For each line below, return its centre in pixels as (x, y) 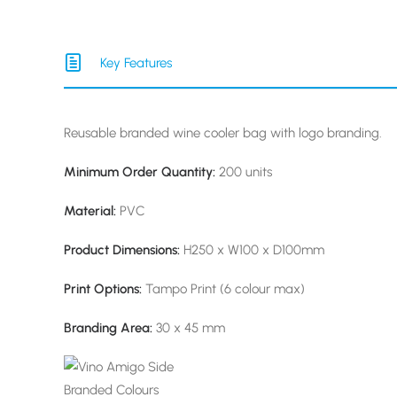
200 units (244, 172)
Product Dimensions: (124, 250)
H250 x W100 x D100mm (254, 250)
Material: (90, 211)
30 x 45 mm (189, 328)
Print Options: (103, 289)
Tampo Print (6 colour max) (223, 289)
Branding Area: (108, 328)
